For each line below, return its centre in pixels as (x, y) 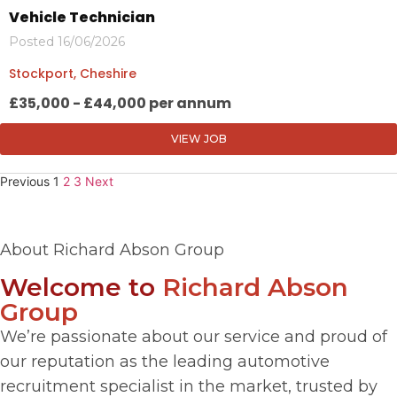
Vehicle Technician (82, 17)
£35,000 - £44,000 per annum (120, 103)
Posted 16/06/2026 (67, 41)
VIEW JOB (198, 138)
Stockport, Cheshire (73, 73)
